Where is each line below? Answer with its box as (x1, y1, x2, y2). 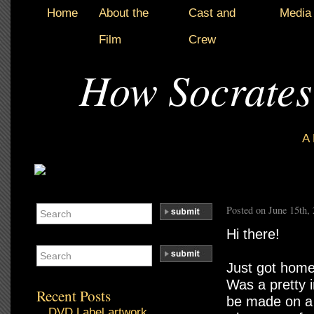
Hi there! (226, 226, 280, 242)
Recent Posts (36, 286, 111, 306)
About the (99, 6, 149, 20)
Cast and (189, 6, 235, 20)
